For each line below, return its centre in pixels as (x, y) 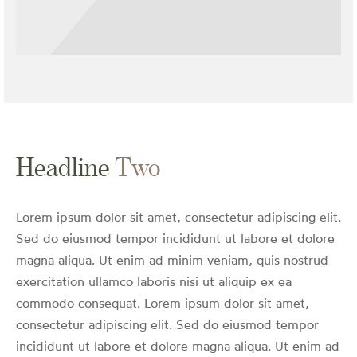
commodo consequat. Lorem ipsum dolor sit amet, (163, 304)
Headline (63, 167)
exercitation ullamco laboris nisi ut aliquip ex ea (154, 283)
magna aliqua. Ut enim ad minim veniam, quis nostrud (172, 261)
